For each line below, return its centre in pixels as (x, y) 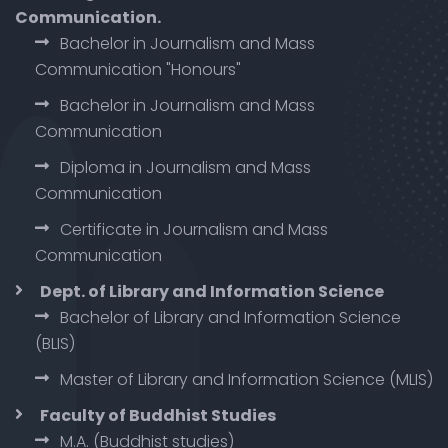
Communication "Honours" (138, 69)
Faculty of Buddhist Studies (158, 415)
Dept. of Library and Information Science (212, 291)
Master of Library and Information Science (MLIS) (246, 379)
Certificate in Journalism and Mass (194, 229)
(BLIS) (55, 343)
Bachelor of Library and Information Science (230, 317)
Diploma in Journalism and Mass (185, 167)
